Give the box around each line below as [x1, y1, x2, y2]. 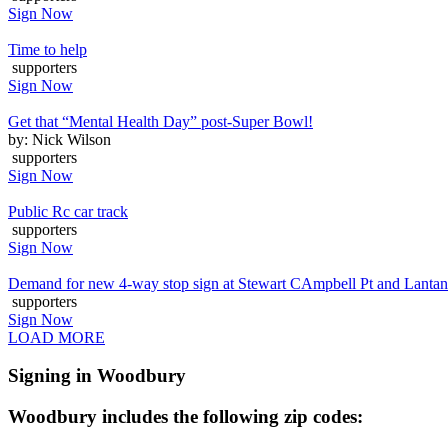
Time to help [8, 40, 87, 58]
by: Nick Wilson [8, 130, 111, 148]
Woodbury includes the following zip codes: [8, 406, 363, 428]
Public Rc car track [8, 202, 128, 220]
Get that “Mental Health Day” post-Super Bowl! [8, 112, 313, 130]
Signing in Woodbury [8, 365, 186, 387]
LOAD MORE [8, 328, 105, 346]
